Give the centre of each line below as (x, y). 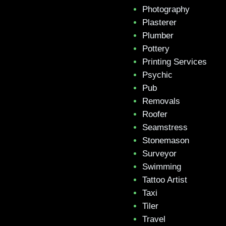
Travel (154, 219)
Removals (161, 101)
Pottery (156, 49)
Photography (166, 9)
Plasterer (159, 22)
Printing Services (175, 62)
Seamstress (165, 127)
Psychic (157, 75)
